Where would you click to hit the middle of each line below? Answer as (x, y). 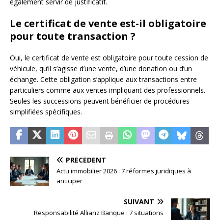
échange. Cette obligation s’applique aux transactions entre (103, 80)
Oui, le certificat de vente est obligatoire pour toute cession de (109, 58)
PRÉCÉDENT (86, 160)
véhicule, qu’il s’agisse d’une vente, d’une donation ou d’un (101, 69)
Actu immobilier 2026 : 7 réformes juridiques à (124, 171)
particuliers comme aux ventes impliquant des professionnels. (108, 90)
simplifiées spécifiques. (46, 112)
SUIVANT (139, 202)
